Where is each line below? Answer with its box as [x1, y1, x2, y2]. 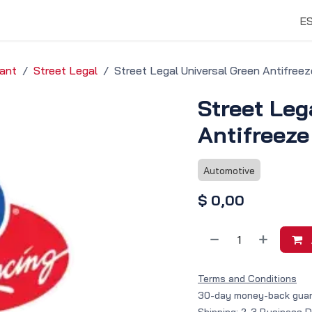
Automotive [203, 164, 255, 178]
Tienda [104, 13, 139, 27]
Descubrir [150, 13, 198, 27]
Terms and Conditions [198, 272, 297, 286]
